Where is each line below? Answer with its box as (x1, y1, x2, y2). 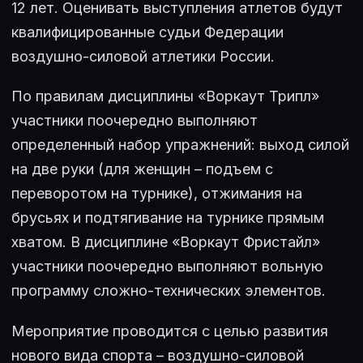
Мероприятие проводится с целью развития (11, 322, 328, 340)
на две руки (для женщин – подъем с (11, 160, 273, 178)
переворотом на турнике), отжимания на (11, 185, 302, 203)
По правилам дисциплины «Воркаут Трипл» (11, 88, 319, 105)
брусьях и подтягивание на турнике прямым (11, 209, 324, 227)
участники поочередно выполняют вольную (11, 258, 323, 275)
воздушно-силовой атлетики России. (11, 47, 275, 65)
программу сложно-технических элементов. (11, 282, 326, 300)
